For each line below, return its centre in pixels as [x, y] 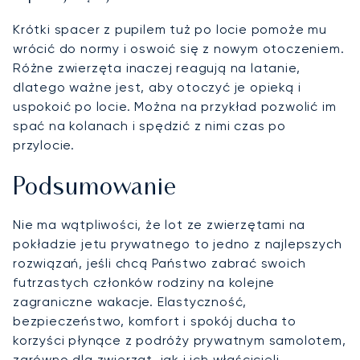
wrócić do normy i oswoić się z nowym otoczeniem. [179, 49]
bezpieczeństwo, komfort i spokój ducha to [155, 321]
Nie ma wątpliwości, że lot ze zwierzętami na [160, 225]
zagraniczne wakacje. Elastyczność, [130, 302]
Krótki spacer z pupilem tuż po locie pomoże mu [170, 30]
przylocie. [44, 145]
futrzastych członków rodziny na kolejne [144, 283]
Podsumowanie [95, 189]
